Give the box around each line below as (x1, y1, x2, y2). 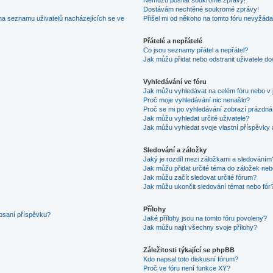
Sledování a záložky (143, 146, 207, 154)
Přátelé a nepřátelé (143, 37, 203, 44)
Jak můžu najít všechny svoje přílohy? (143, 223, 258, 231)
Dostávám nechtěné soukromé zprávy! (143, 5, 260, 13)
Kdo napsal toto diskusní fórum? (143, 255, 239, 263)
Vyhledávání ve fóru (143, 77, 207, 85)
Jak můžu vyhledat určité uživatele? (143, 114, 250, 122)
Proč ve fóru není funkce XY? (143, 264, 231, 272)
